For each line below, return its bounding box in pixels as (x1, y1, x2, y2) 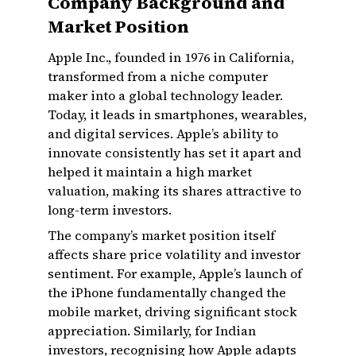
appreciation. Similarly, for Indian (48, 322, 256, 339)
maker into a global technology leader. (48, 87, 283, 104)
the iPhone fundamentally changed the (48, 284, 286, 301)
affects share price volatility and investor (48, 246, 300, 263)
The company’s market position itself (48, 226, 275, 244)
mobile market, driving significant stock (48, 303, 297, 320)
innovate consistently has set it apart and (48, 144, 301, 161)
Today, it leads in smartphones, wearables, (48, 106, 307, 123)
